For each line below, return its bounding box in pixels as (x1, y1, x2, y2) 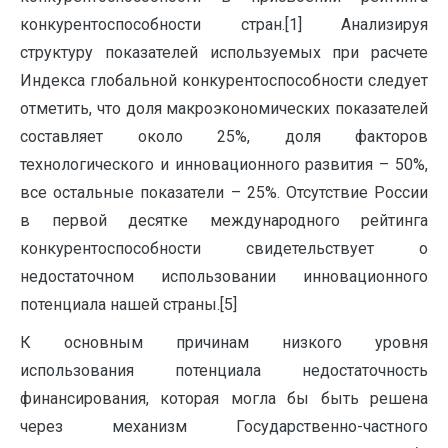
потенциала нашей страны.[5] (20, 295, 237, 314)
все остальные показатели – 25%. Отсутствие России (20, 183, 428, 202)
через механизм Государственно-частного (20, 417, 428, 436)
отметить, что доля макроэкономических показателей (20, 99, 428, 118)
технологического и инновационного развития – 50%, (20, 155, 428, 174)
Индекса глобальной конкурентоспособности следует (20, 71, 428, 90)
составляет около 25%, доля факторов (20, 127, 428, 146)
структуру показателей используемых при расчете (20, 43, 428, 62)
